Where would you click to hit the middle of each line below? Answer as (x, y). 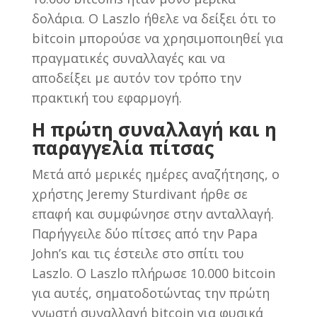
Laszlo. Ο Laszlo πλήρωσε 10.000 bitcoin (153, 273)
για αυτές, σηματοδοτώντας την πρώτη (150, 293)
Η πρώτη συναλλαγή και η (154, 129)
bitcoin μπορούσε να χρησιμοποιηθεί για (157, 38)
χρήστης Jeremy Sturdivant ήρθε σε (139, 194)
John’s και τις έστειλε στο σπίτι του (138, 253)
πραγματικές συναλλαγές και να (128, 58)
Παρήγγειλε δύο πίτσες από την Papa (144, 233)
